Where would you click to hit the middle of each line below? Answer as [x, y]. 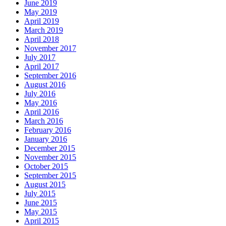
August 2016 [45, 84]
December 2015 [50, 148]
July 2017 [40, 57]
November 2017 [50, 48]
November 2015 [50, 157]
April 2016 [42, 111]
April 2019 [42, 21]
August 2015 [45, 184]
